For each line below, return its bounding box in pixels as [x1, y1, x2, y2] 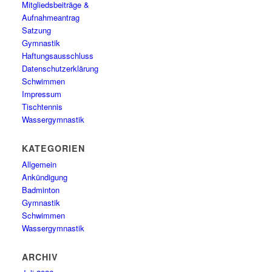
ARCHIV [22, 251, 59, 263]
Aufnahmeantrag [22, 12, 80, 23]
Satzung [22, 24, 52, 36]
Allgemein [22, 158, 57, 170]
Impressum [22, 88, 62, 100]
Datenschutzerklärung [22, 63, 99, 74]
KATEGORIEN [22, 142, 86, 154]
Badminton [22, 184, 60, 195]
